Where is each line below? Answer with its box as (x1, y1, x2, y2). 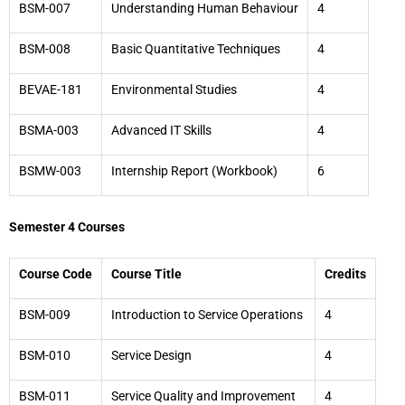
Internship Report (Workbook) (111, 164, 278, 178)
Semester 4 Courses (9, 220, 125, 234)
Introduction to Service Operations (111, 307, 303, 322)
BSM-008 (19, 42, 71, 56)
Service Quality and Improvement (111, 389, 296, 403)
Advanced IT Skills (111, 123, 212, 137)
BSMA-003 (19, 123, 79, 137)
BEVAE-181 (19, 82, 82, 97)
